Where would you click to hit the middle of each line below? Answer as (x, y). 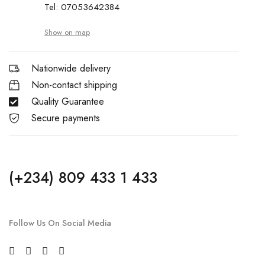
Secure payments (65, 118)
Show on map (67, 33)
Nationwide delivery (71, 69)
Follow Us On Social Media (60, 223)
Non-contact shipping (74, 85)
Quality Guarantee (67, 102)
